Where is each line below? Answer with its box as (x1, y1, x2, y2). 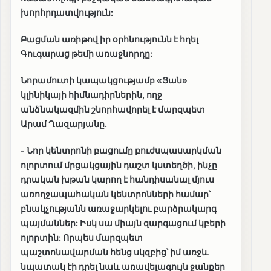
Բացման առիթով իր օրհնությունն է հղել (21, 34, 198, 45)
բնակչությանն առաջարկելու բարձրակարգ (21, 203, 217, 214)
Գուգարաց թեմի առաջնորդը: (21, 48, 152, 59)
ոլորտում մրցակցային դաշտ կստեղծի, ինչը (21, 160, 217, 171)
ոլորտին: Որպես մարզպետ (21, 232, 143, 243)
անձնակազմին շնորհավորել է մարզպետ (21, 104, 205, 115)
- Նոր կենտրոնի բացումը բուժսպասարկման (21, 145, 221, 156)
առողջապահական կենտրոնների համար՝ (21, 189, 211, 200)
